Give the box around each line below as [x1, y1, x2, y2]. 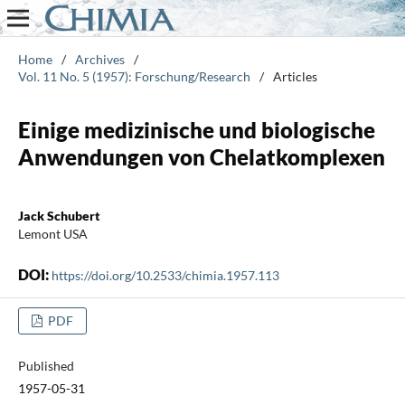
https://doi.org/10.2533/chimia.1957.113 [51, 267, 279, 283]
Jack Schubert [17, 207, 100, 223]
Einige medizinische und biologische [17, 116, 375, 143]
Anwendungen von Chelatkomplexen [17, 143, 385, 170]
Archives [74, 51, 125, 67]
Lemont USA [17, 225, 88, 241]
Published [17, 357, 74, 373]
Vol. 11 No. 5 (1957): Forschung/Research [17, 68, 250, 84]
